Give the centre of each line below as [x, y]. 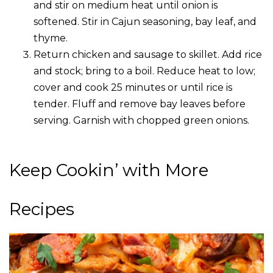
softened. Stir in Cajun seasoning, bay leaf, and [145, 22]
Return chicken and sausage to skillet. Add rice [148, 55]
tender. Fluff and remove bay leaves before [140, 104]
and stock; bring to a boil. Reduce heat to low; [144, 71]
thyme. [51, 38]
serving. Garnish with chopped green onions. [141, 121]
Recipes [42, 209]
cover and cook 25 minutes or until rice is [133, 88]
